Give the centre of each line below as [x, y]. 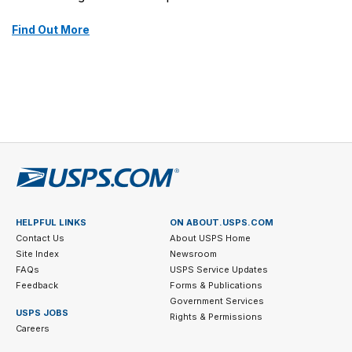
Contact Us [40, 238]
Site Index [37, 254]
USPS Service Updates [218, 270]
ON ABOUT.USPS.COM [221, 223]
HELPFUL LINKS [51, 223]
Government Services [216, 301]
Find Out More [51, 30]
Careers [33, 329]
